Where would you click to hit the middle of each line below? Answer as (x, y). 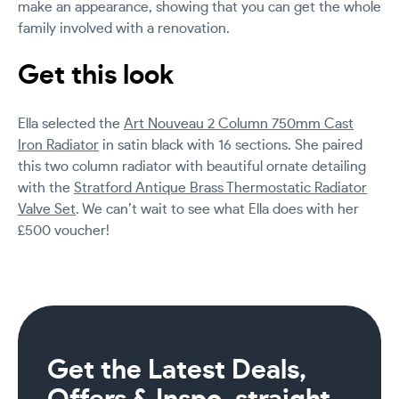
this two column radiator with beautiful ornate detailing (192, 166)
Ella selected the (71, 123)
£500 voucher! (64, 230)
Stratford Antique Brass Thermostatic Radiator (220, 187)
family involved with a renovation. (124, 29)
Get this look (96, 76)
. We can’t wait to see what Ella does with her (217, 209)
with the (46, 187)
